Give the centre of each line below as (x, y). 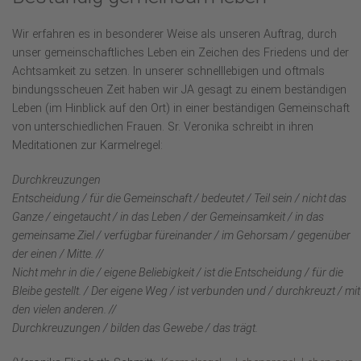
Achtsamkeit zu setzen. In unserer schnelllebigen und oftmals (168, 72)
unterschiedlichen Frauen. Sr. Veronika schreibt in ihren (174, 127)
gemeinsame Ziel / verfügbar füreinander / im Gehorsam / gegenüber (181, 236)
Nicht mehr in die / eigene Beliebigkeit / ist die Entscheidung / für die (178, 273)
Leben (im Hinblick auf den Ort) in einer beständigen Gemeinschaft (181, 109)
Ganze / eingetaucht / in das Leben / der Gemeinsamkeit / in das (168, 218)
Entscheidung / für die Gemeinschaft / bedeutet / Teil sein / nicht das (179, 199)
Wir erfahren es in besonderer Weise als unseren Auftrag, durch (174, 35)
